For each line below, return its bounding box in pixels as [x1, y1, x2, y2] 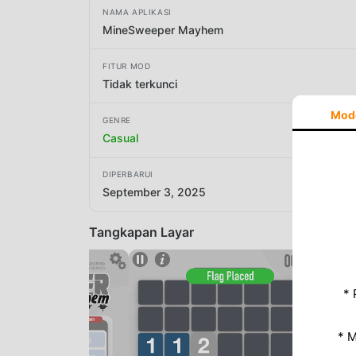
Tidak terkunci [103, 76, 177, 91]
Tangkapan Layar [89, 223, 194, 240]
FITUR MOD [103, 60, 151, 71]
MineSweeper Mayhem [103, 22, 223, 37]
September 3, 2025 [103, 185, 206, 199]
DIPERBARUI [103, 169, 153, 180]
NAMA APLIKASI [103, 6, 172, 17]
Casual [103, 130, 138, 145]
